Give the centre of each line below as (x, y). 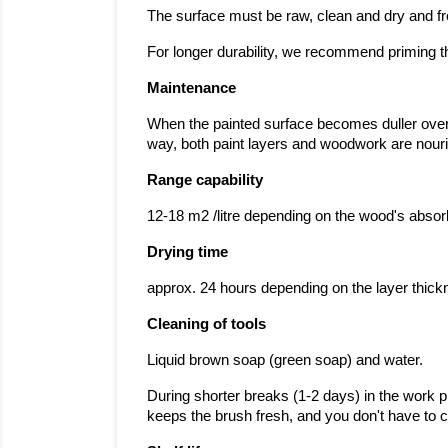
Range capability (205, 179)
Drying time (187, 251)
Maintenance (191, 87)
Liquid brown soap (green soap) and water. (285, 359)
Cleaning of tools (206, 323)
